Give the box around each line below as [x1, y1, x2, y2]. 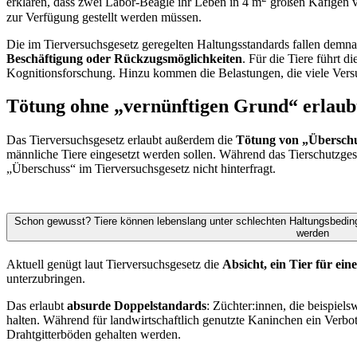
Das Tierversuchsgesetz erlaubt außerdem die [6, 133, 236, 147]
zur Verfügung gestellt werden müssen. [6, 10, 202, 24]
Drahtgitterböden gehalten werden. [6, 328, 181, 342]
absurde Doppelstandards [67, 299, 206, 313]
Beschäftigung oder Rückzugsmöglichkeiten [6, 51, 242, 65]
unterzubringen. [6, 272, 85, 286]
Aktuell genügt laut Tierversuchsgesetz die [6, 257, 222, 272]
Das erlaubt [6, 299, 67, 313]
